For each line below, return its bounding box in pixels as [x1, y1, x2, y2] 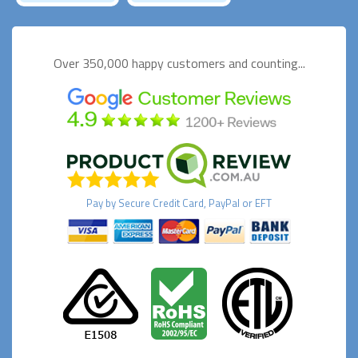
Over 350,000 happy [53, 54, 167, 74]
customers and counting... [166, 54, 305, 74]
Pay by [86, 195, 118, 212]
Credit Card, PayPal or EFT [150, 195, 272, 212]
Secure [118, 195, 150, 212]
